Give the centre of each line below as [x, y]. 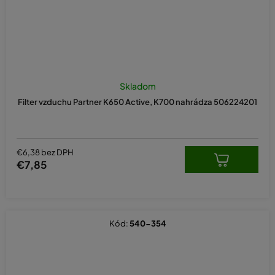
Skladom [137, 86]
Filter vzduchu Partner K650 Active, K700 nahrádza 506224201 [137, 102]
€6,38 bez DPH [45, 153]
